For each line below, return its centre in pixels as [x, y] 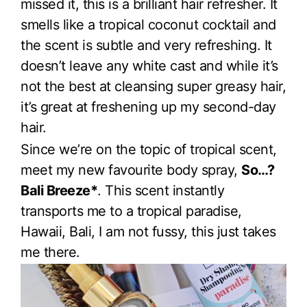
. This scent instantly [161, 190]
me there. [50, 252]
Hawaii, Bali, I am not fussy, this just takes [148, 231]
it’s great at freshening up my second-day [148, 107]
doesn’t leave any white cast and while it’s [149, 65]
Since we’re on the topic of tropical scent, [149, 149]
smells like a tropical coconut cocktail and [148, 24]
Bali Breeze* [59, 190]
